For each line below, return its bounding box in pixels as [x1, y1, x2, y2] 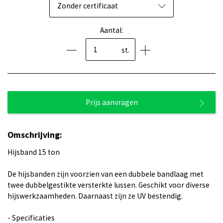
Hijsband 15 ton [7, 147, 60, 157]
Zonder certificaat [57, 1, 118, 10]
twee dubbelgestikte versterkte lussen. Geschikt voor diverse [7, 180, 210, 190]
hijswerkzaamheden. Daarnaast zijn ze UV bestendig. [7, 191, 183, 201]
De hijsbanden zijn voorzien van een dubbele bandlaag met [7, 169, 204, 179]
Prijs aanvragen [85, 98, 138, 107]
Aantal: [100, 25, 123, 35]
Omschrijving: [7, 129, 62, 140]
